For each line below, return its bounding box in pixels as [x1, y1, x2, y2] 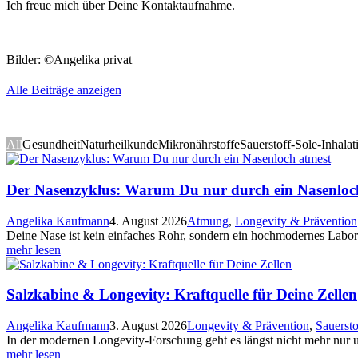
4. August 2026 [109, 213, 187, 228]
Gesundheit [22, 137, 80, 152]
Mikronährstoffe [158, 137, 240, 152]
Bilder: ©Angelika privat [6, 53, 132, 67]
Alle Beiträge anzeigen [6, 83, 121, 97]
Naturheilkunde [80, 137, 158, 152]
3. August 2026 [109, 319, 187, 333]
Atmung [187, 213, 229, 228]
